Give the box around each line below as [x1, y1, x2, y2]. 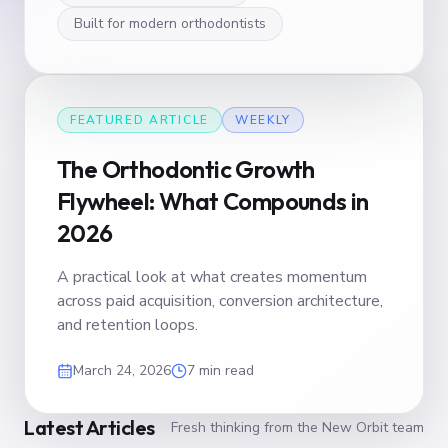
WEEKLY [234, 112, 291, 128]
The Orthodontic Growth [57, 154, 315, 184]
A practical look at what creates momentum [57, 266, 367, 288]
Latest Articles [24, 415, 155, 440]
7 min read [187, 361, 254, 380]
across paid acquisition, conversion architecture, [57, 290, 383, 312]
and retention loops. [57, 314, 198, 336]
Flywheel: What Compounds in [57, 186, 369, 216]
